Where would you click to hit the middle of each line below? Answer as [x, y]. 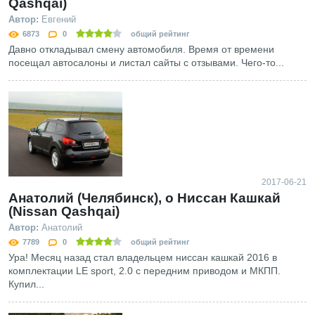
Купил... [26, 284]
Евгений [57, 19]
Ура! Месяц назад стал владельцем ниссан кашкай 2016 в [143, 258]
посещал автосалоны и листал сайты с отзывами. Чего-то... [146, 62]
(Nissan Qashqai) [64, 212]
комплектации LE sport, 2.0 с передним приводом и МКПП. [144, 271]
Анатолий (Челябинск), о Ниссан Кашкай [144, 198]
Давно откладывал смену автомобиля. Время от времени [141, 49]
